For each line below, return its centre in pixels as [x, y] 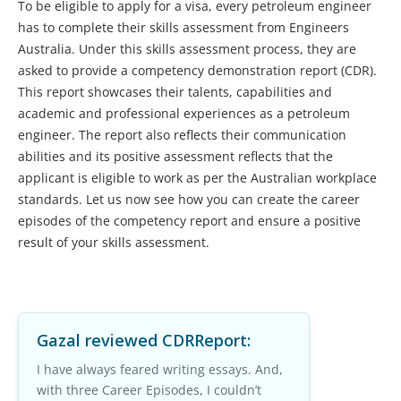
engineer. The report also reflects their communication [182, 135]
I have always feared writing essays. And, [160, 370]
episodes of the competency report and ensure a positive [189, 221]
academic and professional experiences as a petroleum [184, 114]
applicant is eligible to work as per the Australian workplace [197, 178]
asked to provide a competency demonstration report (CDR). [197, 71]
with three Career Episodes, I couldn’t [149, 390]
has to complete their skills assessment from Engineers [183, 28]
